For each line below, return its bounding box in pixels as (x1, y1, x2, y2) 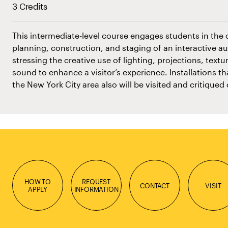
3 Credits (12, 1, 47, 11)
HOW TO (24, 178, 51, 185)
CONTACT (140, 181, 169, 189)
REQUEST (82, 178, 110, 185)
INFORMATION (74, 185, 119, 193)
